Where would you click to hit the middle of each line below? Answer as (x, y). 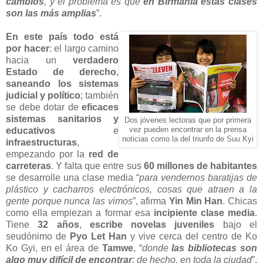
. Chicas (240, 201)
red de (104, 154)
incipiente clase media (204, 213)
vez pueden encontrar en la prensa (188, 129)
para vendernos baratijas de (198, 177)
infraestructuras (41, 142)
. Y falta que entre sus (97, 166)
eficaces (100, 107)
